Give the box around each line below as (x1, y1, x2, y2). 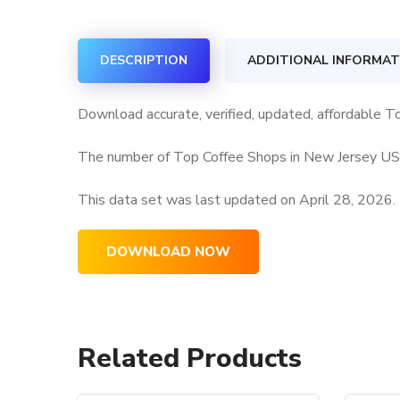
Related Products (78, 340, 302, 377)
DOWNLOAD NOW (106, 243, 230, 261)
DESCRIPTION (100, 52, 187, 69)
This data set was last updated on (78, 190, 299, 210)
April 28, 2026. (299, 190, 396, 210)
